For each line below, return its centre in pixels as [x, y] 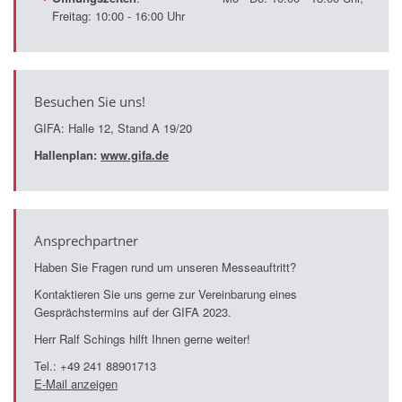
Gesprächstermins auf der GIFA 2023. [133, 311]
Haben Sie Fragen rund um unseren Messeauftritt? [165, 267]
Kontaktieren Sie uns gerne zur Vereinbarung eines [166, 293]
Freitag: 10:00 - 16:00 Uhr [118, 15]
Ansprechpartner [86, 240]
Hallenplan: [67, 154]
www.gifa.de [135, 154]
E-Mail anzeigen [76, 383]
